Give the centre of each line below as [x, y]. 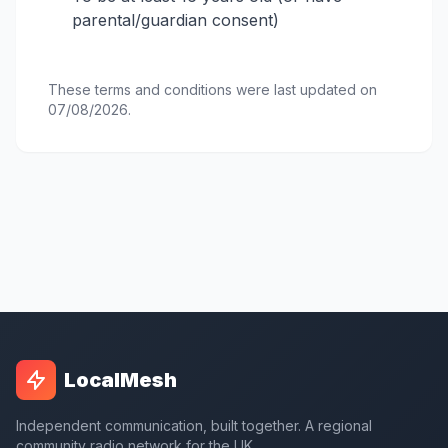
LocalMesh [120, 380]
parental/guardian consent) [175, 20]
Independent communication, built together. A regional [194, 425]
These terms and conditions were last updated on [212, 89]
